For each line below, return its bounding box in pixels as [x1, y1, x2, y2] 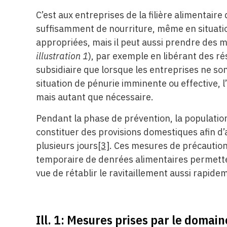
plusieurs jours [36, 139, 98, 152]
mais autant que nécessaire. [36, 91, 154, 103]
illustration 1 [36, 50, 89, 62]
